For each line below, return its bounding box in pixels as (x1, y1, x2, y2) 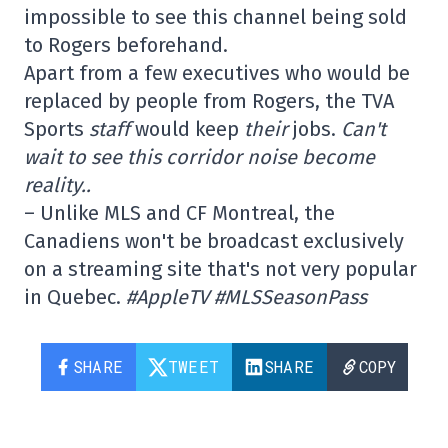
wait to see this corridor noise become (24, 145, 375, 170)
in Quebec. (24, 285, 126, 310)
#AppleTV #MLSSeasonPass (126, 285, 367, 310)
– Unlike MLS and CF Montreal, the (24, 201, 335, 226)
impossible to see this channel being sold (24, 5, 407, 30)
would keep (130, 117, 244, 142)
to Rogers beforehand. (24, 33, 228, 58)
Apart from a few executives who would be (24, 61, 410, 86)
